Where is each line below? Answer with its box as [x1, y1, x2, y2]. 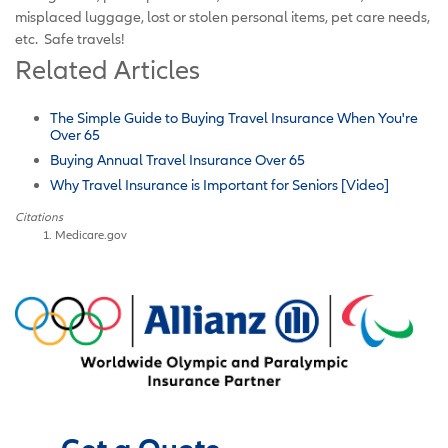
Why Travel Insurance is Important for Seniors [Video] [50, 175, 389, 193]
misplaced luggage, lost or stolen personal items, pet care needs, [15, 7, 430, 25]
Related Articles [15, 54, 200, 85]
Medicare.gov [55, 227, 127, 241]
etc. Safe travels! [15, 29, 125, 47]
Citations [15, 209, 63, 223]
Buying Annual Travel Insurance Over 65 [50, 150, 305, 168]
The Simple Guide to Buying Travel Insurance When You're [50, 108, 418, 126]
